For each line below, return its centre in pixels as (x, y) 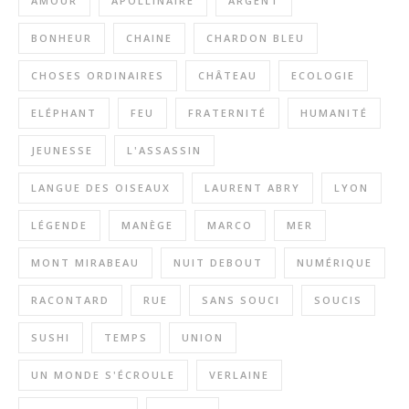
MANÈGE (147, 225)
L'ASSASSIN (164, 150)
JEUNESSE (62, 150)
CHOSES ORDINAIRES (98, 75)
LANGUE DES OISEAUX (101, 188)
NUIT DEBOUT (218, 262)
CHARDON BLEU (256, 38)
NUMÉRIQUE (335, 262)
